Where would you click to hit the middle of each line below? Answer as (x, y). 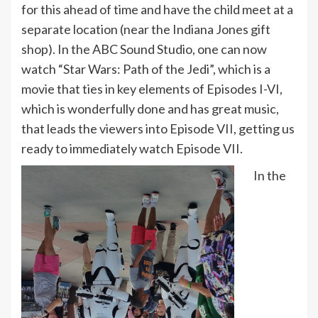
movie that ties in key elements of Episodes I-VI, (152, 89)
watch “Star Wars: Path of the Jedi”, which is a (146, 69)
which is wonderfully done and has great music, (150, 109)
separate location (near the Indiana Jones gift (146, 29)
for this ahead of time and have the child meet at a (157, 9)
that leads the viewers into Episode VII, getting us (158, 128)
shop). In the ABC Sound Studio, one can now (144, 49)
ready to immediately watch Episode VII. (132, 148)
